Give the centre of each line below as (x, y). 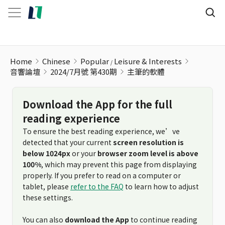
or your (84, 153)
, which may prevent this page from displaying (119, 164)
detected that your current (68, 142)
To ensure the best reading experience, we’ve (101, 131)
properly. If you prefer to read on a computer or (102, 175)
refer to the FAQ (97, 186)
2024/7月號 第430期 (84, 72)
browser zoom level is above (148, 153)
